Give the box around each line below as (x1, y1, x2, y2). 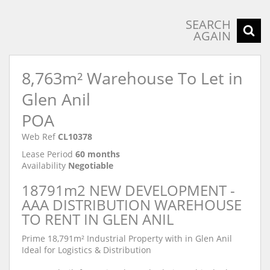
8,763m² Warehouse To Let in (22, 67, 243, 89)
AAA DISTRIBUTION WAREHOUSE (22, 195, 242, 215)
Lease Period (22, 148, 73, 160)
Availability (22, 160, 66, 171)
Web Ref (22, 131, 55, 142)
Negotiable (68, 160, 113, 171)
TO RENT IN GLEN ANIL (22, 209, 174, 229)
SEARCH (186, 16, 231, 33)
